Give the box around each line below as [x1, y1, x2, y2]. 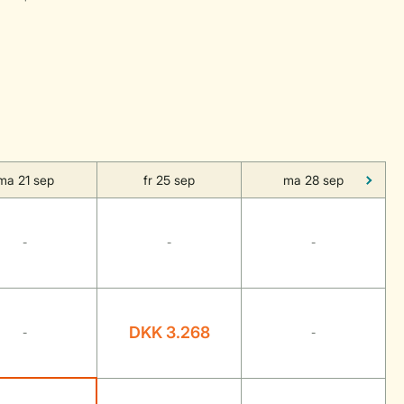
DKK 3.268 [128, 323, 210, 342]
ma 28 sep [283, 172, 344, 188]
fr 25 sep [143, 172, 195, 188]
